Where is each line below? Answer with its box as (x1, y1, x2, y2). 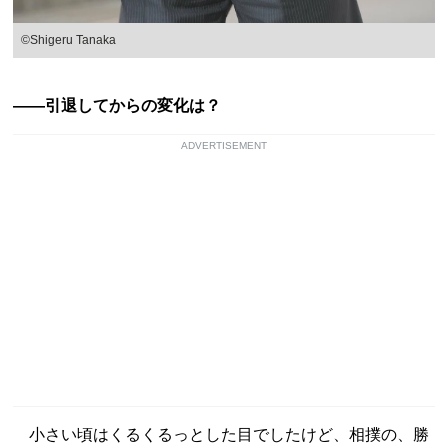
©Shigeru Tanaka (21, 33, 116, 48)
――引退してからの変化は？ (13, 97, 221, 115)
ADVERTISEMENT (181, 140, 267, 152)
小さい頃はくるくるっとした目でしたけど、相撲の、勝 (13, 426, 429, 444)
